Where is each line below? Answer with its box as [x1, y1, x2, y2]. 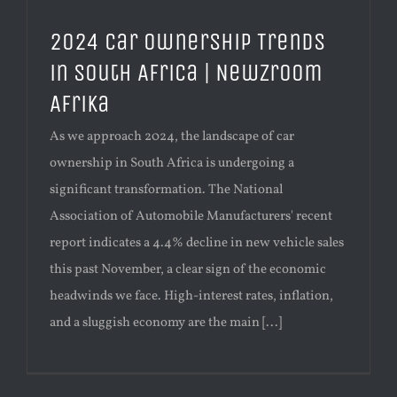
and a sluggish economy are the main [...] [50, 314, 282, 333]
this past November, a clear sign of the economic [50, 261, 326, 280]
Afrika [50, 90, 110, 119]
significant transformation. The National [50, 181, 283, 200]
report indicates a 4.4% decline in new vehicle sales [50, 234, 344, 253]
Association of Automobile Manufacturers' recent [50, 207, 332, 227]
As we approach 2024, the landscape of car [50, 128, 294, 147]
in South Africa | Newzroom [50, 58, 323, 88]
